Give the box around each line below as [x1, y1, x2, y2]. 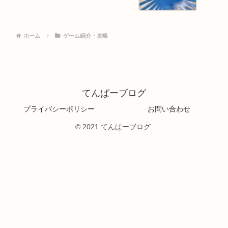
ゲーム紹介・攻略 [63, 33, 108, 39]
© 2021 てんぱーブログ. [75, 123, 153, 131]
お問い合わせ [148, 105, 190, 113]
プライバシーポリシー [23, 105, 95, 113]
